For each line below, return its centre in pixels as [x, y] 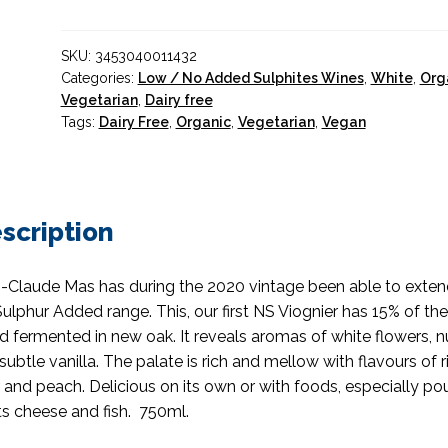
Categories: [99, 78]
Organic [203, 122]
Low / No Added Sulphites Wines [250, 78]
